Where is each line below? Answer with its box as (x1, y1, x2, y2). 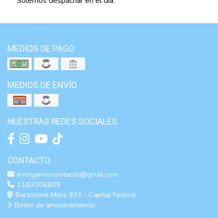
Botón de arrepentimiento (13, 200, 95, 210)
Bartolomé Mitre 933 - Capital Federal (14, 190, 136, 200)
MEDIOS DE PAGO (7, 43, 74, 55)
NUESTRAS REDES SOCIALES (7, 116, 117, 128)
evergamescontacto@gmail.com (15, 169, 118, 180)
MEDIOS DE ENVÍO (7, 79, 77, 92)
